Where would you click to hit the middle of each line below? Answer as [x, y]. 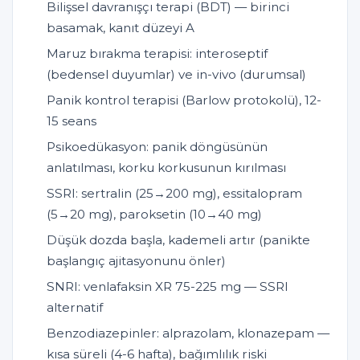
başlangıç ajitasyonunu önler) [136, 261]
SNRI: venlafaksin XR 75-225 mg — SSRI [168, 287]
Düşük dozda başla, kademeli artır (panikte [178, 240]
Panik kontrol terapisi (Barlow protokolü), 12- [184, 100]
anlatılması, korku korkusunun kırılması [166, 168]
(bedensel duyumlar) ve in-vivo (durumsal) [176, 75]
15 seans [72, 121]
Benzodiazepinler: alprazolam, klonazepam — [188, 333]
